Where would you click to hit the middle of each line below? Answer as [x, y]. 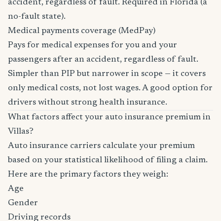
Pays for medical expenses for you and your [92, 45]
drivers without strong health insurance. [88, 103]
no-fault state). [37, 17]
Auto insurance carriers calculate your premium [101, 146]
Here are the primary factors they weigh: [88, 175]
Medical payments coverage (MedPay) [82, 31]
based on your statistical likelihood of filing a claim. [108, 160]
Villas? [21, 132]
